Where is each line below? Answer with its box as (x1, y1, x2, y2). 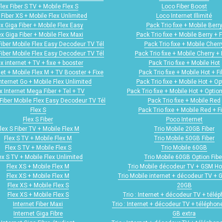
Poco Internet (166, 116, 203, 123)
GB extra (172, 210, 196, 218)
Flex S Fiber (23, 116, 53, 123)
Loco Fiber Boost (161, 3, 207, 10)
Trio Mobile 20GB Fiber (154, 125, 215, 133)
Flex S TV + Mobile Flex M (4, 135, 72, 142)
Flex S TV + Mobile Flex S (4, 144, 71, 152)
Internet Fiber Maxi (13, 201, 63, 208)
